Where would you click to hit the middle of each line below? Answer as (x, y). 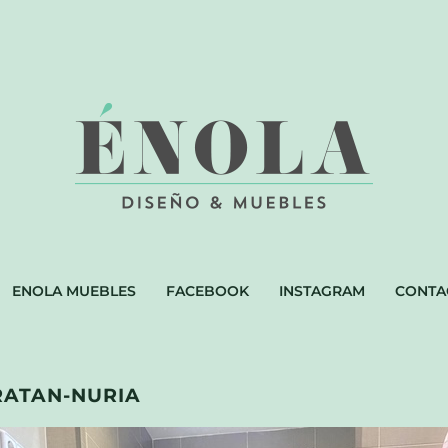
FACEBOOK (207, 291)
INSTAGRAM (322, 291)
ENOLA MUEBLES (74, 291)
